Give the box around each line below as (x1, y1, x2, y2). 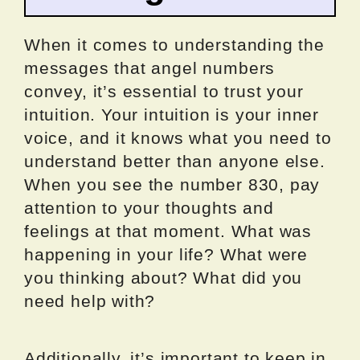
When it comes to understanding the (24, 35, 325, 54)
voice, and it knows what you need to (24, 128, 332, 147)
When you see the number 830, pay (24, 174, 321, 194)
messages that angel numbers (24, 58, 276, 77)
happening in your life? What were (24, 244, 309, 264)
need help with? (24, 291, 156, 310)
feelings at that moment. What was (24, 221, 313, 240)
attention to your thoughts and (24, 198, 274, 217)
